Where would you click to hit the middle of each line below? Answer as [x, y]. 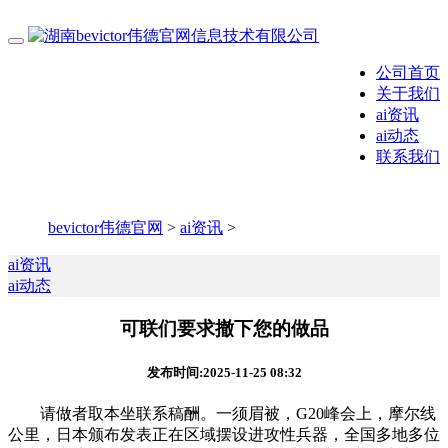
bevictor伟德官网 [105, 227]
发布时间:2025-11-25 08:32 [224, 372]
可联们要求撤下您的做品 [224, 328]
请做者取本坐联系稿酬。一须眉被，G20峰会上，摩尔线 [222, 414]
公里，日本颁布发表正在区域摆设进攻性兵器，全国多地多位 [224, 435]
